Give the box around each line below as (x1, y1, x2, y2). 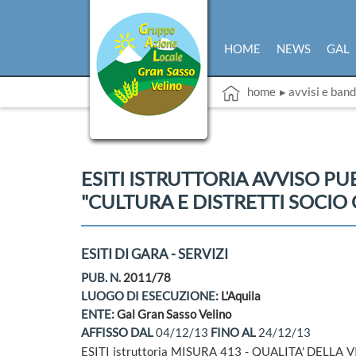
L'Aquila (221, 288, 261, 303)
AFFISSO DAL (81, 325, 156, 339)
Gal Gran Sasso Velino (117, 307, 231, 321)
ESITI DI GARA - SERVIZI (81, 246, 228, 262)
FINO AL (211, 325, 258, 339)
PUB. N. (81, 270, 123, 284)
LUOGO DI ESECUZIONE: (81, 288, 221, 303)
